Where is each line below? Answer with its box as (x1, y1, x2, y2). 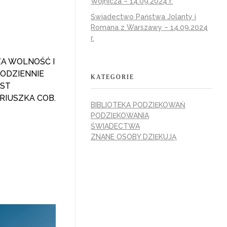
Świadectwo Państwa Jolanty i (91, 13, 196, 21)
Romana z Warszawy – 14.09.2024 (91, 23, 208, 32)
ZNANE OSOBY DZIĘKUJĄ (91, 133, 176, 141)
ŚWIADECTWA (91, 122, 140, 131)
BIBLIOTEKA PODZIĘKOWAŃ (91, 101, 185, 109)
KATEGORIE (91, 73, 134, 81)
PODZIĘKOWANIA (91, 111, 149, 120)
